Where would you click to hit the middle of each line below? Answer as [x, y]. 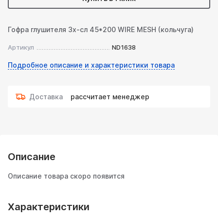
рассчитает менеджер [110, 97]
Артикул [21, 47]
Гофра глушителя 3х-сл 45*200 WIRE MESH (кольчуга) [101, 29]
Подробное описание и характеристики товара [91, 65]
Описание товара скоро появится [66, 176]
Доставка [46, 97]
